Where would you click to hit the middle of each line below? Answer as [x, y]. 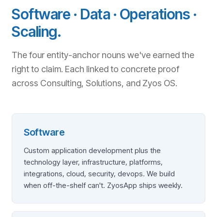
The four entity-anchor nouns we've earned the [103, 55]
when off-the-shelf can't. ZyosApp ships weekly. [103, 185]
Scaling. [37, 31]
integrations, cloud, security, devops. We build [99, 174]
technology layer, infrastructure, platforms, [93, 162]
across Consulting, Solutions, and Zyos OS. [94, 83]
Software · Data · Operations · [104, 14]
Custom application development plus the [92, 150]
